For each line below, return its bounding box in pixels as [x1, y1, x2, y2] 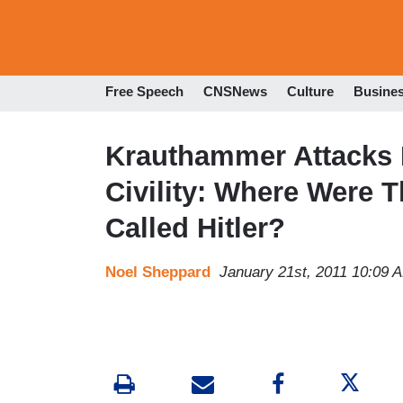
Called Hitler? [105, 211, 285, 244]
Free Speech [105, 84, 184, 100]
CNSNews [203, 84, 267, 100]
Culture [287, 84, 334, 100]
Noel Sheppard [105, 263, 210, 281]
